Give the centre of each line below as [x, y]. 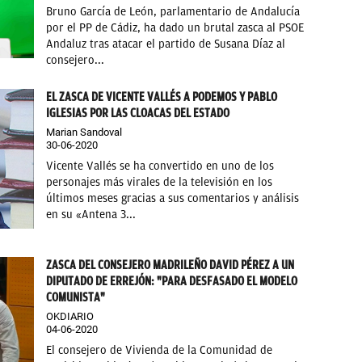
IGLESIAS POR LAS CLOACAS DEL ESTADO [138, 113]
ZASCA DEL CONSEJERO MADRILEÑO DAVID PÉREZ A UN [170, 265]
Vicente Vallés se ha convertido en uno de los [160, 166]
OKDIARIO [70, 317]
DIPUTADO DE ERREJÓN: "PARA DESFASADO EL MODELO [172, 282]
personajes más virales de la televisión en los [160, 182]
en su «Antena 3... [91, 214]
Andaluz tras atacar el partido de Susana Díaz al [166, 44]
